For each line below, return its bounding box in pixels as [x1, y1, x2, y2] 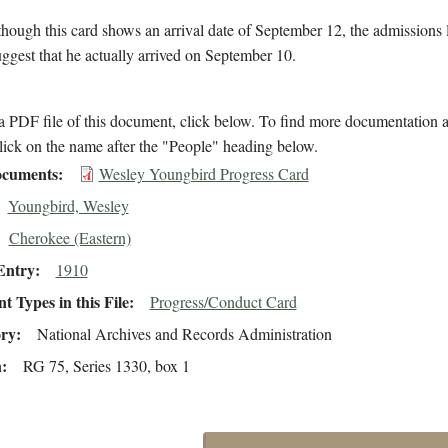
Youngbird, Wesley [7, 195, 129, 217]
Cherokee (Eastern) [8, 227, 131, 249]
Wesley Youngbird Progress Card [98, 163, 309, 185]
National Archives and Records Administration [36, 323, 332, 345]
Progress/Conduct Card [149, 291, 297, 313]
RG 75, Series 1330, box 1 [22, 355, 190, 377]
